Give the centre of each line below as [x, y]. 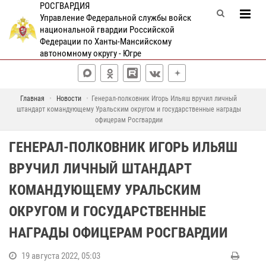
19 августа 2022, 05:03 [61, 256]
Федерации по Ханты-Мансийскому [105, 42]
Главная [32, 99]
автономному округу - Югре [90, 53]
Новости [69, 99]
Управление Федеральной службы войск [115, 18]
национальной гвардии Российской [107, 30]
